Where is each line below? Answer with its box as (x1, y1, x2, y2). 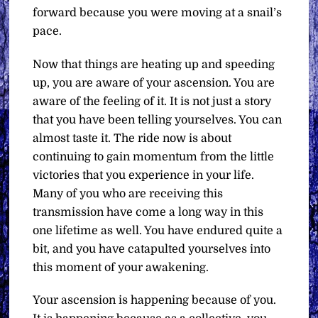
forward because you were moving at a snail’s (33, 6, 283, 19)
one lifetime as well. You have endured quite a (33, 224, 283, 237)
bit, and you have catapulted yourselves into (33, 242, 271, 256)
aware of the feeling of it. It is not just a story (33, 94, 272, 108)
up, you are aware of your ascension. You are (33, 76, 275, 89)
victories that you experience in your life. (33, 168, 255, 182)
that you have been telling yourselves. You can (33, 113, 283, 126)
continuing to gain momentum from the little (33, 150, 275, 163)
